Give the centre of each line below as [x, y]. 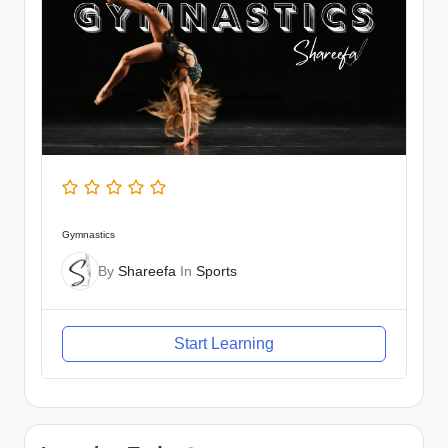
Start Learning [224, 343]
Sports [216, 270]
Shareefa [147, 270]
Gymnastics [88, 234]
